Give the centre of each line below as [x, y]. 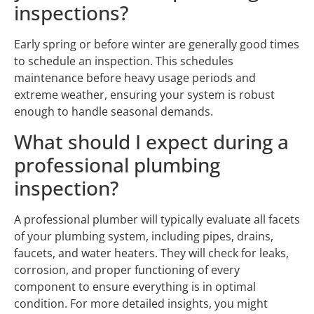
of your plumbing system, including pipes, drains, [144, 236]
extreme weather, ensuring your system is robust [144, 95]
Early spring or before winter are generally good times [157, 45]
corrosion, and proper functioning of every [127, 269]
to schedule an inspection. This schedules [124, 61]
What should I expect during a [151, 141]
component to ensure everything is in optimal [135, 286]
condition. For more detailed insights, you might [141, 303]
